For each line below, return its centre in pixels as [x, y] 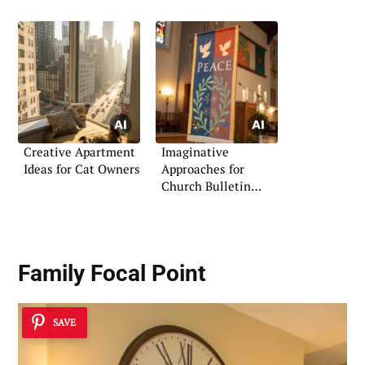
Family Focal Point [112, 274]
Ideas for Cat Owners [82, 169]
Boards [180, 203]
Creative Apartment [79, 152]
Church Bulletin [206, 186]
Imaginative [195, 152]
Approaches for [203, 169]
